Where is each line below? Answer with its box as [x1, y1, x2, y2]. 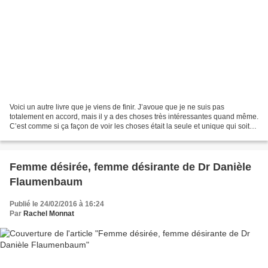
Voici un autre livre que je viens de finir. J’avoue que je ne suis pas [10, 103, 224, 112]
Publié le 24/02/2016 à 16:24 [10, 200, 104, 209]
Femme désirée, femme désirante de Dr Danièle [10, 161, 251, 173]
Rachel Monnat [23, 209, 74, 218]
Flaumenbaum [10, 176, 83, 188]
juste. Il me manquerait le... [10, 132, 96, 141]
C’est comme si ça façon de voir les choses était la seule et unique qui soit [10, 122, 249, 131]
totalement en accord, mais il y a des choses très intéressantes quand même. [10, 112, 258, 121]
